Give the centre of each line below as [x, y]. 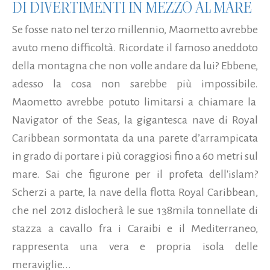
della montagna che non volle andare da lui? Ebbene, [135, 65]
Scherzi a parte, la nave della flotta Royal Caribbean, [135, 192]
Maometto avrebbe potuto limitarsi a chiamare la [135, 102]
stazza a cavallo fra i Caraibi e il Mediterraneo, [135, 228]
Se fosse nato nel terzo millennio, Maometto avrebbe [135, 29]
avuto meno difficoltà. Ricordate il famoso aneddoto [135, 47]
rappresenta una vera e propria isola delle [135, 246]
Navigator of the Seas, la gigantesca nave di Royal [135, 120]
